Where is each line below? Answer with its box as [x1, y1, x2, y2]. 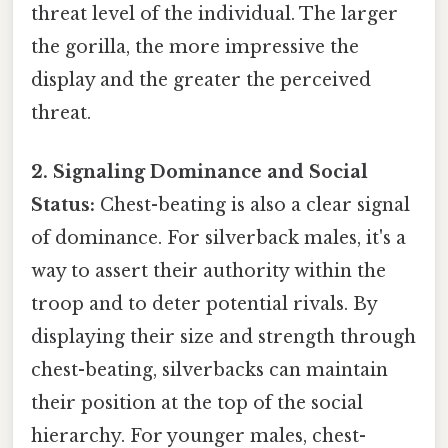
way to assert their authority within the [31, 259, 386, 282]
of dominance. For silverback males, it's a [31, 226, 406, 249]
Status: [31, 193, 95, 216]
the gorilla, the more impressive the [31, 35, 359, 58]
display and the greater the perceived [31, 68, 371, 91]
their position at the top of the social [31, 391, 363, 414]
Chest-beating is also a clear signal [95, 193, 410, 216]
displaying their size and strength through [31, 325, 416, 348]
